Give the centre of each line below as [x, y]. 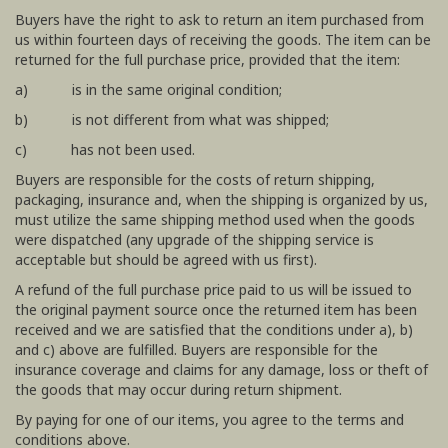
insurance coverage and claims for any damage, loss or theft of [221, 369]
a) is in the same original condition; [148, 89]
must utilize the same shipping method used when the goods [215, 219]
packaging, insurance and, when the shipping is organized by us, [221, 199]
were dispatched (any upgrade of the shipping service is [194, 239]
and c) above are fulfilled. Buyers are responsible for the [196, 349]
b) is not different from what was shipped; [172, 119]
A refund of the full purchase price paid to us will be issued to [213, 289]
